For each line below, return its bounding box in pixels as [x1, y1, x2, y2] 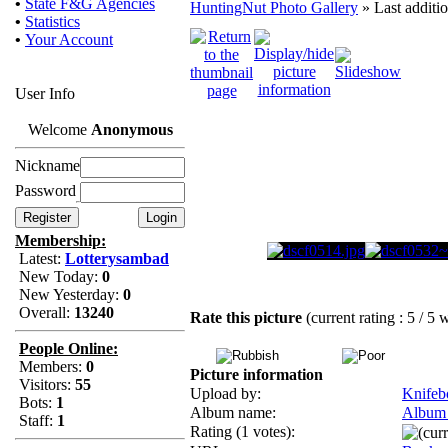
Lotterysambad [65, 250, 169, 267]
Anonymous [90, 121, 173, 138]
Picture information [190, 366, 323, 383]
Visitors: [15, 376, 75, 393]
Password [15, 182, 76, 199]
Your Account [25, 31, 113, 48]
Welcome [27, 121, 91, 138]
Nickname [15, 157, 80, 174]
